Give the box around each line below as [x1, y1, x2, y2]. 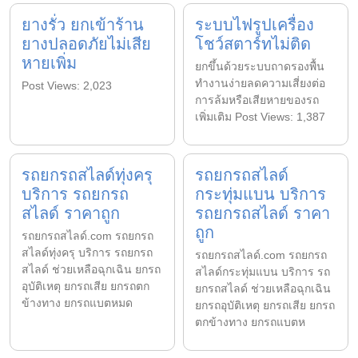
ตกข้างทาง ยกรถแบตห [195, 315, 305, 328]
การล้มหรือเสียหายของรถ [195, 93, 319, 106]
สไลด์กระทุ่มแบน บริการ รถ [195, 265, 330, 278]
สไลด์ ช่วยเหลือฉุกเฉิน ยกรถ [22, 262, 161, 276]
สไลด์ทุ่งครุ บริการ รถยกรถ [22, 245, 153, 259]
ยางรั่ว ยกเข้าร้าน [22, 15, 144, 34]
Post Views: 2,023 [22, 78, 112, 92]
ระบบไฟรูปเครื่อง [195, 15, 314, 34]
